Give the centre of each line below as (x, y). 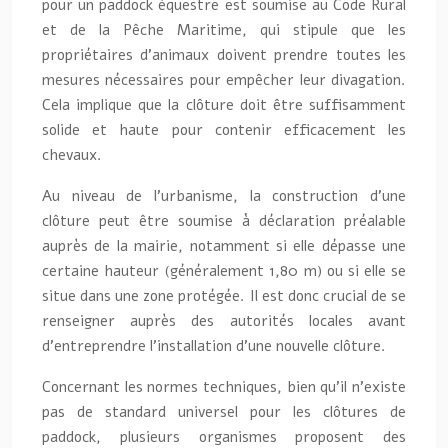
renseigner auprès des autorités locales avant (224, 320)
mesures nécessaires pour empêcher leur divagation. (224, 79)
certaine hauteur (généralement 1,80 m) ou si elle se (224, 270)
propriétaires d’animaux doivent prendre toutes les (224, 54)
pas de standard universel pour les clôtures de (224, 411)
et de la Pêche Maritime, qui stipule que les (224, 29)
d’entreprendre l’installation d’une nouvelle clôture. (214, 345)
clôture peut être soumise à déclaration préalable (224, 220)
